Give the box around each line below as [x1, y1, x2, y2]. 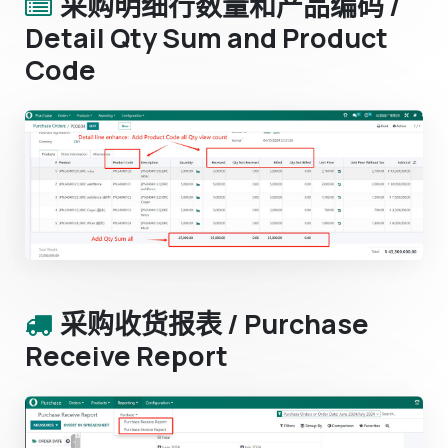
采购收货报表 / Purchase [60, 304, 369, 342]
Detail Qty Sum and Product [25, 18, 388, 56]
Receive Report [25, 336, 228, 374]
